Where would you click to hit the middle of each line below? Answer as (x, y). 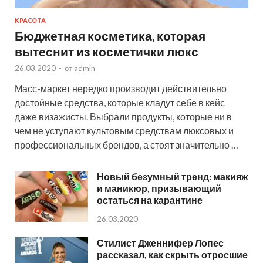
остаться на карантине (150, 200)
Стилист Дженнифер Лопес (160, 242)
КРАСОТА (30, 21)
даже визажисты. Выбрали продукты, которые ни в (123, 117)
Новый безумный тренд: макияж (172, 177)
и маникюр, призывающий (159, 188)
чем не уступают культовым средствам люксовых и (124, 131)
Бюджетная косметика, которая (110, 36)
